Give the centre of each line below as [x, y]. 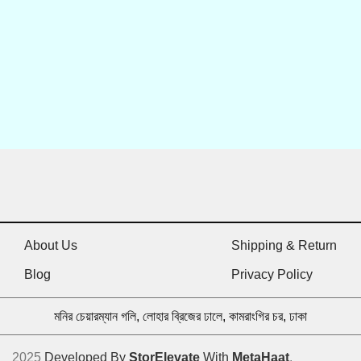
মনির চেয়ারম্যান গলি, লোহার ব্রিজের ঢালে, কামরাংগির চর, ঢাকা [180, 316]
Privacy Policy [272, 274]
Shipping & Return [284, 245]
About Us [51, 245]
